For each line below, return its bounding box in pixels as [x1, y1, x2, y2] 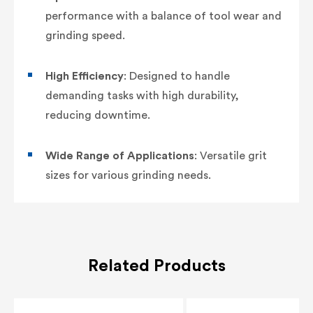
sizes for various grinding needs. [45, 169, 211, 181]
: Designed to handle [124, 70, 230, 82]
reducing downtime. [45, 109, 150, 121]
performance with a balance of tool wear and [45, 10, 282, 22]
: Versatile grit [194, 150, 267, 161]
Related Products [87, 257, 226, 275]
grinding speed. [45, 29, 125, 41]
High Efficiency [45, 70, 124, 82]
